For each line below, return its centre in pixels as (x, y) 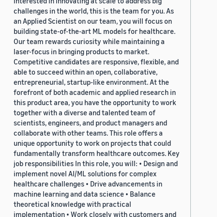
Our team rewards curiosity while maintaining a (89, 41)
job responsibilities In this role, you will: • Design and (96, 163)
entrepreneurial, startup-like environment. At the (91, 82)
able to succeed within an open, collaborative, (85, 72)
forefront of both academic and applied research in (95, 92)
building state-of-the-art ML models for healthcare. (94, 31)
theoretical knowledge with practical (72, 204)
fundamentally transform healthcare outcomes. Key (97, 153)
